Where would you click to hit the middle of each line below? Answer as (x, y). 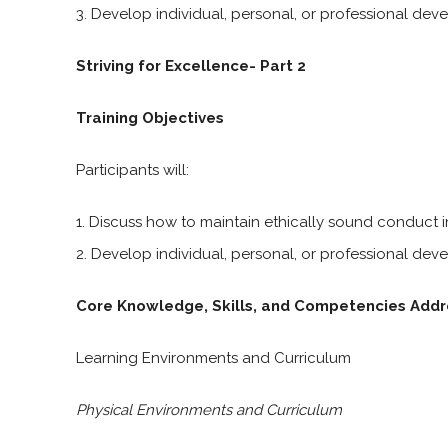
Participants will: (132, 169)
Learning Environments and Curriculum (213, 357)
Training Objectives (150, 117)
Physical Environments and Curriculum (209, 409)
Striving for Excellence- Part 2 (191, 65)
